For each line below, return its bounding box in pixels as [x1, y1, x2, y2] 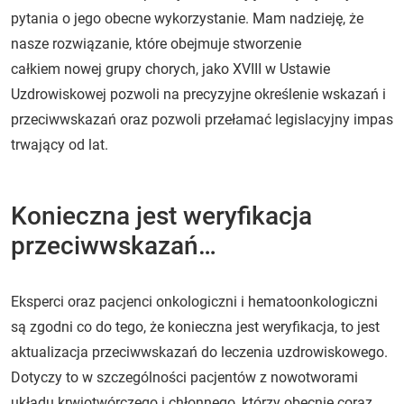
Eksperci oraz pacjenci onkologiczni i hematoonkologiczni [11, 292, 378, 310]
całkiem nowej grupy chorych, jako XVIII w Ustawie [11, 60, 330, 78]
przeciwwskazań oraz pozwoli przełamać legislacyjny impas [11, 110, 393, 128]
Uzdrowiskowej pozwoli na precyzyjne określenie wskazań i [11, 85, 386, 103]
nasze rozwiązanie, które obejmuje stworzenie [11, 34, 301, 52]
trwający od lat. [11, 135, 108, 153]
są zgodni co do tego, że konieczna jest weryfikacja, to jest [11, 317, 380, 335]
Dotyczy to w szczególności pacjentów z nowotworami [11, 368, 358, 386]
